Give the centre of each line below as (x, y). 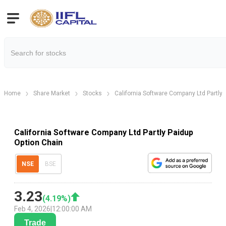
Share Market (52, 93)
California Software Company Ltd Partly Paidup (104, 132)
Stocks (92, 93)
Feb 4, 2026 (32, 209)
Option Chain (38, 142)
